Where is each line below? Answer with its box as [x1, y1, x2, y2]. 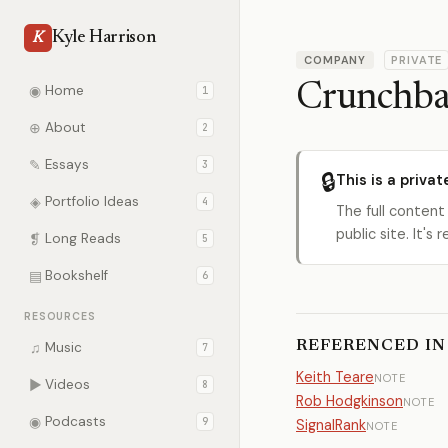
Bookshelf [45, 267, 108, 284]
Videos [45, 376, 90, 393]
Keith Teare [296, 368, 374, 386]
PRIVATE [391, 53, 443, 67]
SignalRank [296, 416, 366, 434]
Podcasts [45, 413, 106, 430]
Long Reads [45, 230, 121, 247]
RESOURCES [24, 310, 96, 323]
